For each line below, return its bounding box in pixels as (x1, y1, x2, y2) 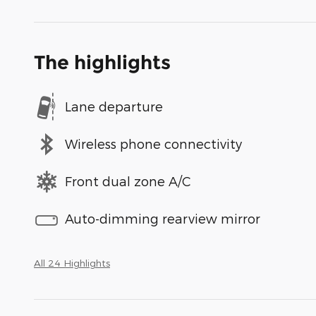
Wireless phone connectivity (65, 136, 242, 152)
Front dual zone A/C (65, 174, 191, 189)
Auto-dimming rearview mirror (65, 211, 260, 226)
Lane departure (65, 99, 163, 114)
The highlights (34, 50, 171, 74)
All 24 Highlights (34, 256, 110, 269)
